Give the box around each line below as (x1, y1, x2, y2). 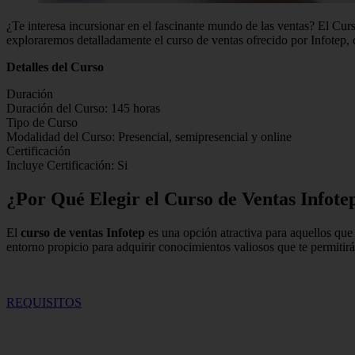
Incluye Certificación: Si (6, 158, 128, 172)
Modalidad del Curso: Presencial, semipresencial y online (6, 129, 292, 143)
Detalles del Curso (6, 59, 104, 74)
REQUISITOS (6, 295, 82, 309)
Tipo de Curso (6, 115, 78, 129)
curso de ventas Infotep (21, 225, 145, 239)
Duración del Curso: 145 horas (6, 101, 160, 115)
